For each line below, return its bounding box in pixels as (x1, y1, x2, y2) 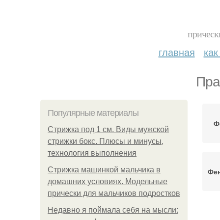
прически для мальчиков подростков (48, 189, 180, 197)
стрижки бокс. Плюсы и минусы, (48, 137, 164, 145)
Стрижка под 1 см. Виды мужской (48, 125, 169, 134)
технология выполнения (48, 149, 137, 157)
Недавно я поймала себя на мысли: (48, 206, 178, 214)
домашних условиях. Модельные (48, 177, 167, 186)
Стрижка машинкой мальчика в (48, 165, 161, 174)
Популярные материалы (48, 108, 138, 118)
